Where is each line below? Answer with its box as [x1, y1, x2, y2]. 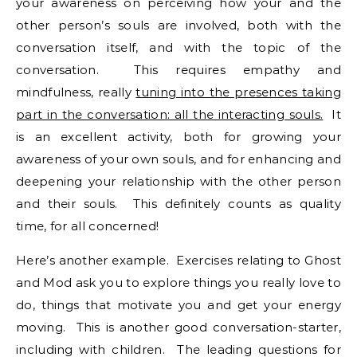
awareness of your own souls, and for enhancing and [16, 151, 341, 167]
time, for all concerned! [16, 218, 159, 233]
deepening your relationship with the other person [16, 174, 341, 189]
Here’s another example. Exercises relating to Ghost [16, 253, 341, 268]
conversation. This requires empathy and [16, 62, 341, 77]
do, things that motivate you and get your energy [16, 297, 341, 312]
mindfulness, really [16, 84, 136, 100]
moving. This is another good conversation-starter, [16, 320, 341, 335]
